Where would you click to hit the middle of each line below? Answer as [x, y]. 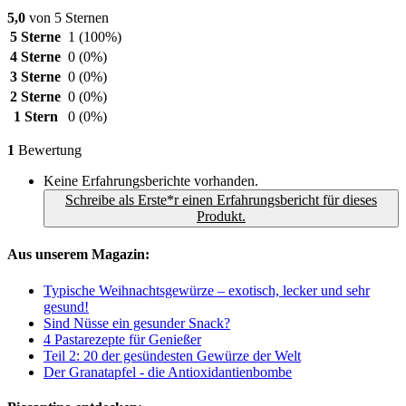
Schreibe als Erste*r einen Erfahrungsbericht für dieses [221, 200]
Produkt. [221, 217]
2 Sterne [35, 97]
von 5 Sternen [67, 18]
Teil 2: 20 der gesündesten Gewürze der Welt [172, 355]
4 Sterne [35, 57]
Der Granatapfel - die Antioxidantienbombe [168, 372]
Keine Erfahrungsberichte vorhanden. [151, 181]
